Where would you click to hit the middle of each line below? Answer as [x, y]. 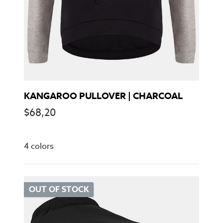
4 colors [39, 146]
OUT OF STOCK [59, 190]
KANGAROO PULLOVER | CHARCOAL [103, 96]
